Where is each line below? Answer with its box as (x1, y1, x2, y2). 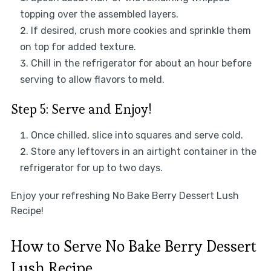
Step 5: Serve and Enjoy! (10, 100, 151, 118)
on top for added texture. (19, 41, 136, 53)
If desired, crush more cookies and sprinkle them (30, 25, 251, 37)
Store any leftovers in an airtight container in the (30, 146, 256, 158)
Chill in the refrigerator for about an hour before (30, 57, 252, 70)
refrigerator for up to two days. (19, 162, 163, 174)
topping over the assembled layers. (19, 8, 178, 21)
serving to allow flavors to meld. (19, 74, 165, 86)
